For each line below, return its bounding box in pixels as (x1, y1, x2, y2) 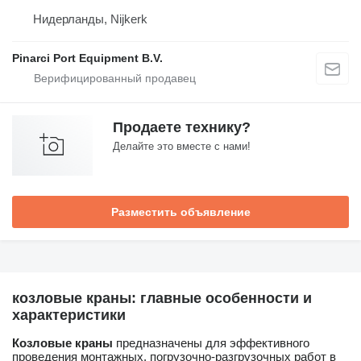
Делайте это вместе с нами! (113, 139, 251, 152)
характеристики (12, 306, 126, 323)
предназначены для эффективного (113, 335, 309, 350)
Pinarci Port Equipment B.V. (12, 51, 163, 64)
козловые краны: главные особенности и (12, 289, 312, 306)
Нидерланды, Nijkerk (33, 11, 147, 26)
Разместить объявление (110, 205, 251, 218)
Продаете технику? (113, 118, 251, 135)
